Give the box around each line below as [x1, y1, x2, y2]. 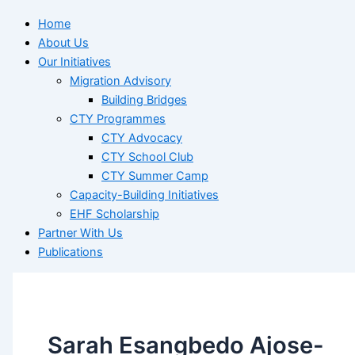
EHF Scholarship [70, 206, 159, 221]
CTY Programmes [70, 111, 166, 126]
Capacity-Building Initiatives [70, 187, 219, 202]
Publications [38, 244, 103, 259]
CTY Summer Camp [101, 168, 208, 183]
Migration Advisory [70, 73, 171, 88]
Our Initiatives [38, 54, 111, 69]
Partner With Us [38, 225, 123, 240]
